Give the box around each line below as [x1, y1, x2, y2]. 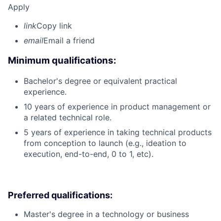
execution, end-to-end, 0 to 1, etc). [24, 148, 153, 159]
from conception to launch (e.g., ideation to [24, 138, 186, 148]
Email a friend [43, 36, 95, 46]
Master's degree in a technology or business [24, 209, 189, 219]
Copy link [37, 21, 72, 31]
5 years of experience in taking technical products [24, 127, 212, 137]
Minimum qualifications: [8, 55, 116, 67]
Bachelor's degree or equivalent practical [24, 75, 177, 86]
